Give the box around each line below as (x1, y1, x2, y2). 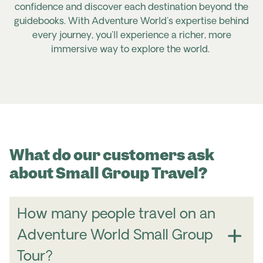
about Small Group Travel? (9, 163, 207, 183)
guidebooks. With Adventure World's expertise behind (14, 17, 249, 26)
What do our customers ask (9, 145, 214, 165)
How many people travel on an (16, 207, 215, 222)
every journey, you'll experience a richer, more (32, 31, 231, 41)
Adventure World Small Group (16, 228, 213, 243)
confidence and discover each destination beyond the (15, 3, 248, 12)
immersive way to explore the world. (51, 45, 210, 55)
